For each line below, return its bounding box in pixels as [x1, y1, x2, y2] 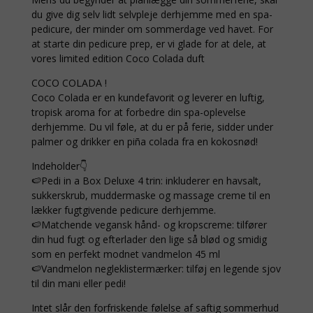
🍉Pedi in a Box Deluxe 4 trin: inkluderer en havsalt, [31, 174, 261, 188]
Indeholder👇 [31, 159, 87, 173]
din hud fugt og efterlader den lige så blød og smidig [31, 233, 267, 247]
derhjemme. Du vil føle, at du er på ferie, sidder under [31, 120, 273, 134]
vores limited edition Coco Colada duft [31, 52, 205, 66]
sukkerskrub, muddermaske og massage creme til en [31, 189, 270, 203]
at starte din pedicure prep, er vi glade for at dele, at [31, 37, 266, 51]
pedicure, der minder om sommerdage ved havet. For [31, 22, 273, 36]
